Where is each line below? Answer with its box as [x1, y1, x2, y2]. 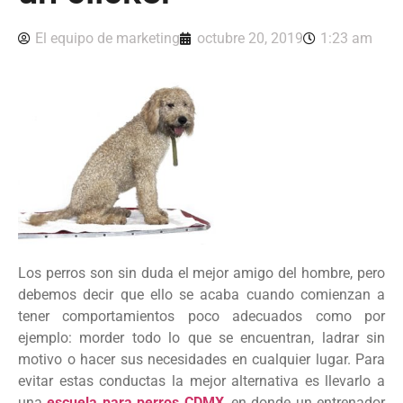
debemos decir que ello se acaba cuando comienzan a [18, 286, 385, 304]
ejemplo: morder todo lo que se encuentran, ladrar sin [18, 329, 385, 347]
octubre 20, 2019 [197, 29, 303, 47]
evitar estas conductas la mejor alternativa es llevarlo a [18, 372, 385, 390]
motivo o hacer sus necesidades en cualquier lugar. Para [18, 351, 385, 369]
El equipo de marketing [35, 29, 180, 47]
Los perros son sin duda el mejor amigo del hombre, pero [18, 264, 385, 282]
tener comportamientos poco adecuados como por [18, 308, 385, 326]
